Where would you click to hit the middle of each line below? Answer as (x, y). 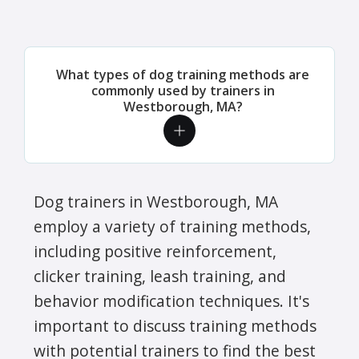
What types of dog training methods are (183, 74)
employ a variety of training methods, (172, 226)
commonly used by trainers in (183, 90)
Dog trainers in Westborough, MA (156, 201)
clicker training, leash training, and (160, 276)
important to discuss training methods (175, 325)
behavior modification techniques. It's (171, 301)
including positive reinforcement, (155, 251)
